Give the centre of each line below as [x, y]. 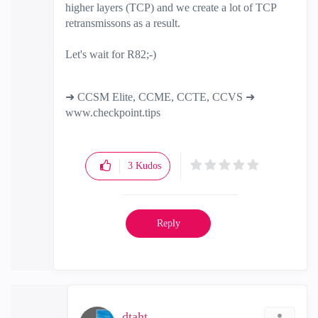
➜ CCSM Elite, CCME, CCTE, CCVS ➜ [160, 97]
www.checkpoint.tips [113, 113]
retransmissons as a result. [123, 23]
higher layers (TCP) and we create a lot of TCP [171, 7]
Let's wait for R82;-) [111, 54]
